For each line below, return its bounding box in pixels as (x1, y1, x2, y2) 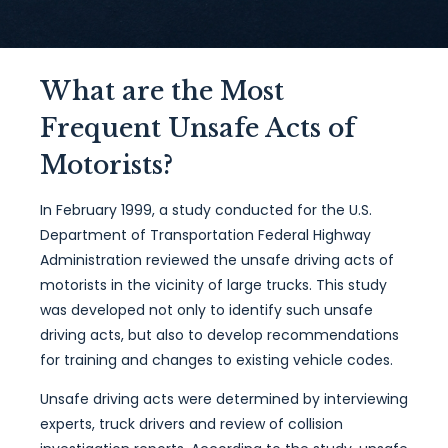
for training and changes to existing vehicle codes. (40, 350, 393, 370)
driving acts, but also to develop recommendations (40, 325, 399, 345)
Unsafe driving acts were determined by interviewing (40, 389, 408, 409)
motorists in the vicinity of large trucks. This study (40, 275, 387, 295)
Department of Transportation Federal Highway (40, 225, 371, 245)
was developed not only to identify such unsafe (40, 300, 373, 320)
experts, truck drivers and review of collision (40, 414, 343, 434)
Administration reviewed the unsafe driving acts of (40, 250, 394, 270)
